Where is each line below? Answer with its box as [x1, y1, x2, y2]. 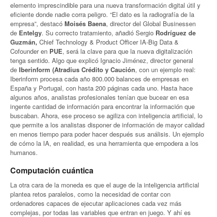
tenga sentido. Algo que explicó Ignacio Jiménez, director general [10, 56, 194, 65]
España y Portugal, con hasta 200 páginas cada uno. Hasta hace [10, 83, 193, 93]
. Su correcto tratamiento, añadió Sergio [42, 28, 156, 38]
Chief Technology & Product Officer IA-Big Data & [39, 37, 179, 47]
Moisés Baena [64, 19, 107, 29]
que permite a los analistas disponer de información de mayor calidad [10, 120, 205, 130]
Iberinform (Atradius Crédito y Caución [17, 65, 136, 75]
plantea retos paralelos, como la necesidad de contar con [10, 189, 171, 199]
